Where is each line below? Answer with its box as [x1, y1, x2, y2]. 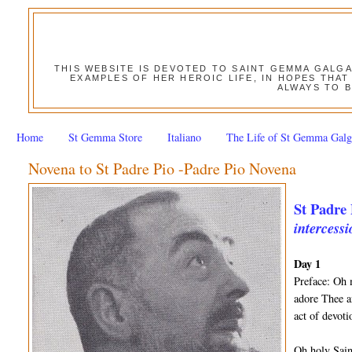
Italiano [167, 129, 202, 145]
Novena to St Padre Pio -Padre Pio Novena [28, 158, 297, 180]
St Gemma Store [68, 129, 142, 145]
